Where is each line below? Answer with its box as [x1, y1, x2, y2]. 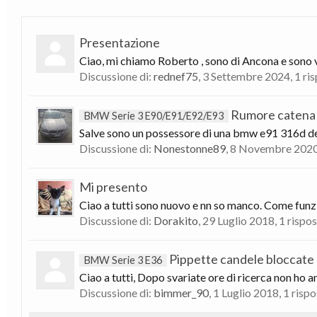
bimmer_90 [154, 286, 209, 299]
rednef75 [154, 69, 198, 83]
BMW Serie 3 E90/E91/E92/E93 [84, 110, 224, 122]
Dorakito [154, 214, 198, 227]
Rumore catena [229, 107, 316, 122]
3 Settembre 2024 [202, 69, 290, 83]
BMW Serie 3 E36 [84, 254, 162, 266]
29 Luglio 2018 [202, 214, 275, 227]
